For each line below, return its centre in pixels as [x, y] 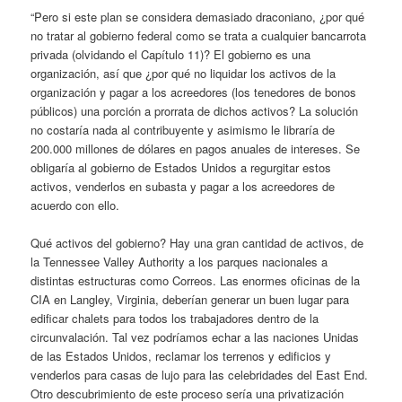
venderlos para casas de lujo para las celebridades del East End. [200, 375]
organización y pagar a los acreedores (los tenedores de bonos [194, 92]
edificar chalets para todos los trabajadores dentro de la [175, 319]
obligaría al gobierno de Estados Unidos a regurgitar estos [181, 168]
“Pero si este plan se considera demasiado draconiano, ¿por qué [198, 17]
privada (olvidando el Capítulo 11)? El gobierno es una [171, 55]
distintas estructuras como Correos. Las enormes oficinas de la [196, 281]
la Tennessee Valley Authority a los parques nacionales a [179, 262]
